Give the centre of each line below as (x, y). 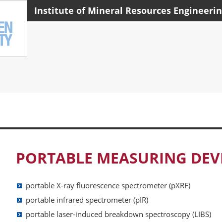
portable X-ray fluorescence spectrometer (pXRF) (108, 185)
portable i (42, 199)
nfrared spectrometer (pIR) (103, 199)
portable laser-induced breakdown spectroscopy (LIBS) (118, 214)
